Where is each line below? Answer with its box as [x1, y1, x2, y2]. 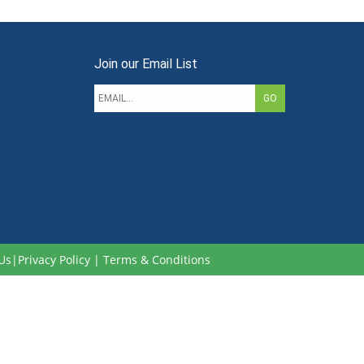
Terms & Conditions [102, 251, 210, 267]
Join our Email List [94, 55, 197, 71]
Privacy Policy [17, 251, 90, 267]
